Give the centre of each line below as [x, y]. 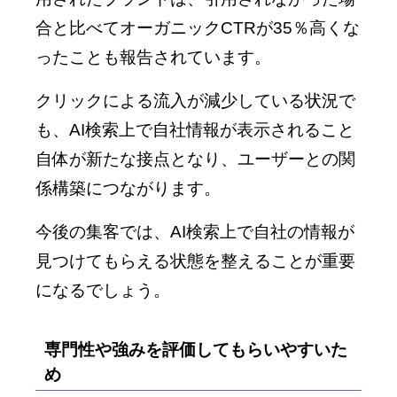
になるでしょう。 [103, 290]
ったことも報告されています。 [153, 57]
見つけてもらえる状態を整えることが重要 [195, 261]
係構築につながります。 [128, 188]
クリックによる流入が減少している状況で [195, 100]
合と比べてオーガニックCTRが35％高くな [198, 27]
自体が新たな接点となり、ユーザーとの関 [195, 159]
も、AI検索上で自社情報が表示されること [195, 129]
